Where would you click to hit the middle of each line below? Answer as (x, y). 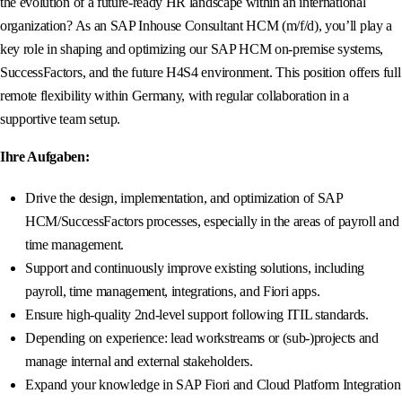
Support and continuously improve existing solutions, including (195, 268)
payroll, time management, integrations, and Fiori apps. (173, 292)
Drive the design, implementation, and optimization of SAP (184, 198)
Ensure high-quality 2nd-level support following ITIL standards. (197, 315)
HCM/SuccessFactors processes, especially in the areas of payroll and (212, 222)
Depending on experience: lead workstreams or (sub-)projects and (202, 338)
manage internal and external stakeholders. (139, 362)
